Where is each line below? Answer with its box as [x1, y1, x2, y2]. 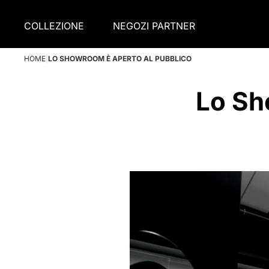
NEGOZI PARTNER [113, 19, 195, 32]
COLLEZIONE [24, 19, 84, 32]
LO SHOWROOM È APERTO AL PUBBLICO [48, 54, 192, 63]
